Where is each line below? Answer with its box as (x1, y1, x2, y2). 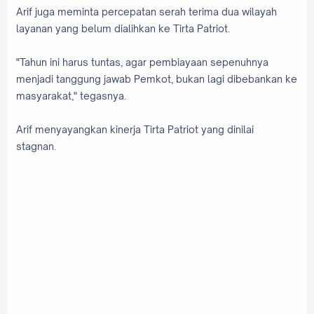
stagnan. (16, 140, 58, 153)
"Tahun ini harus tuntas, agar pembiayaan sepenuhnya (16, 56, 268, 69)
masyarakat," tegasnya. (16, 90, 130, 102)
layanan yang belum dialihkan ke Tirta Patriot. (16, 22, 232, 35)
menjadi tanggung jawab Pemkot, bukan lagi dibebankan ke (16, 73, 297, 86)
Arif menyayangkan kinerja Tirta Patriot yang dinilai (16, 123, 254, 136)
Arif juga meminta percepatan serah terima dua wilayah (16, 6, 277, 18)
